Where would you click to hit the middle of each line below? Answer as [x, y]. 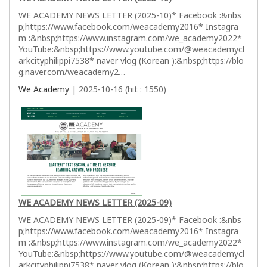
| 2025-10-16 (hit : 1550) [118, 89]
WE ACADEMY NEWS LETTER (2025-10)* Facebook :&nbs [130, 15]
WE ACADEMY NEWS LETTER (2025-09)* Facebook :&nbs [130, 219]
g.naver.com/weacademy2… [72, 72]
